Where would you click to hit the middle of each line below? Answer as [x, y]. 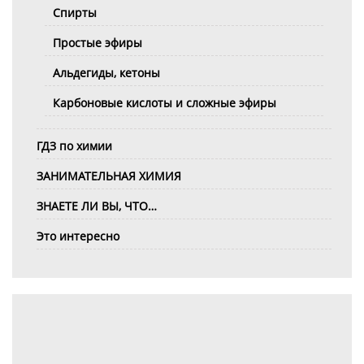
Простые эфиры [97, 43]
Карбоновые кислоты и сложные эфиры [165, 103]
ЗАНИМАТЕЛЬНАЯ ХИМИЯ [109, 176]
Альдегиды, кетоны [106, 73]
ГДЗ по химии [74, 146]
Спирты [75, 13]
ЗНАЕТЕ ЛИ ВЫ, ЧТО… [97, 206]
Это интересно [78, 236]
